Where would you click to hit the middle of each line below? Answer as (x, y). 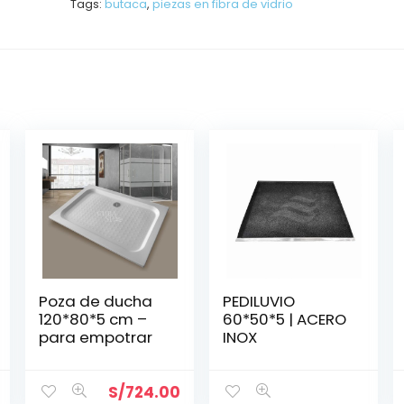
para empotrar (96, 337)
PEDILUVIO (259, 301)
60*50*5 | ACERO (285, 319)
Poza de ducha (96, 301)
